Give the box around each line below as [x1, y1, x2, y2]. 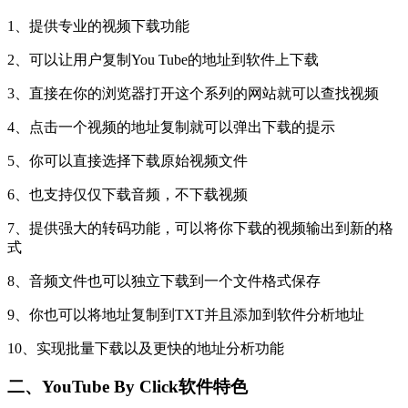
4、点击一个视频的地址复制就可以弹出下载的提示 [7, 118, 335, 135]
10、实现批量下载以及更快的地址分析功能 [7, 340, 284, 356]
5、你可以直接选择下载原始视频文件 [7, 152, 248, 168]
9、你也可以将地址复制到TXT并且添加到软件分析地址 [7, 306, 364, 322]
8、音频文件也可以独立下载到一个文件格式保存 [7, 272, 321, 289]
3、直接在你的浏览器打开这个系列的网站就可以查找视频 [7, 85, 379, 101]
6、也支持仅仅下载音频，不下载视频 [7, 186, 248, 202]
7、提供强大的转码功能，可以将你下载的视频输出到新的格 [7, 219, 393, 236]
